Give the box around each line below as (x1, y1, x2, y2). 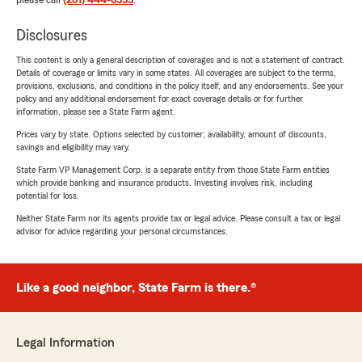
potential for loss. (16, 191, 79, 201)
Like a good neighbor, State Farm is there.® (16, 281, 256, 295)
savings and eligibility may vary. (16, 142, 130, 153)
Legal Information (16, 336, 115, 350)
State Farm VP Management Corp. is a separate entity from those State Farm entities (16, 165, 330, 175)
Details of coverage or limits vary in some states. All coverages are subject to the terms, (16, 68, 336, 78)
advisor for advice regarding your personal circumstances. (16, 226, 228, 237)
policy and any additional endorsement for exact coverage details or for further (16, 94, 303, 104)
